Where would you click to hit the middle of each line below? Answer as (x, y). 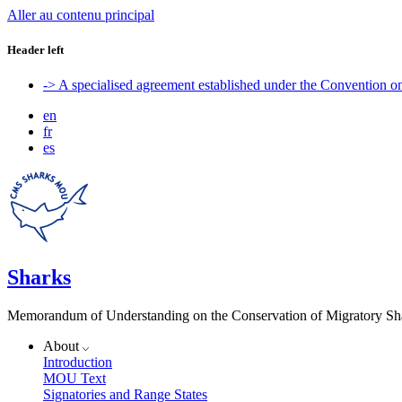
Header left (35, 50)
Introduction (78, 363)
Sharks (39, 278)
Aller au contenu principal (81, 15)
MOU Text (74, 379)
